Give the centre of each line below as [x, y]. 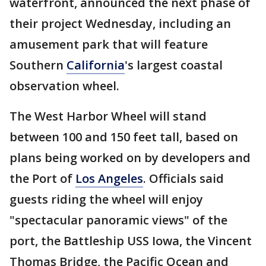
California [96, 65]
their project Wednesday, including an [120, 23]
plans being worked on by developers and [130, 158]
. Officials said [183, 178]
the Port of [42, 178]
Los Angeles [109, 178]
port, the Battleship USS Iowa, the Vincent [131, 241]
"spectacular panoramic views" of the [118, 220]
